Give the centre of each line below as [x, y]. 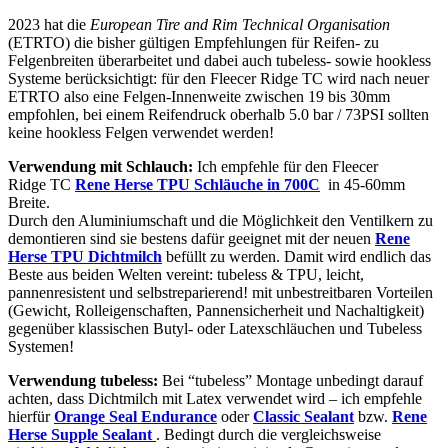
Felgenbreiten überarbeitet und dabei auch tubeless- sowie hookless [219, 60]
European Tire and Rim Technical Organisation [240, 24]
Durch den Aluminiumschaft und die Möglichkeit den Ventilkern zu [220, 220]
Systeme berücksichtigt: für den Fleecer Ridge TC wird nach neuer [218, 78]
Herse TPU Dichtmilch [85, 256]
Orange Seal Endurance [135, 416]
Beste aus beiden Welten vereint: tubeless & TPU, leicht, [186, 274]
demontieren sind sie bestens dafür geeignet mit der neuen [191, 238]
